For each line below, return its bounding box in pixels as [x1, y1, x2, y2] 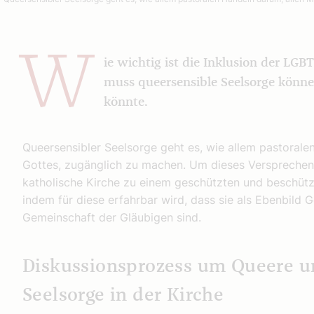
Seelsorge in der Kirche [22, 287, 224, 305]
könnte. [104, 96, 148, 109]
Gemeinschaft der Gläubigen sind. [22, 210, 201, 224]
